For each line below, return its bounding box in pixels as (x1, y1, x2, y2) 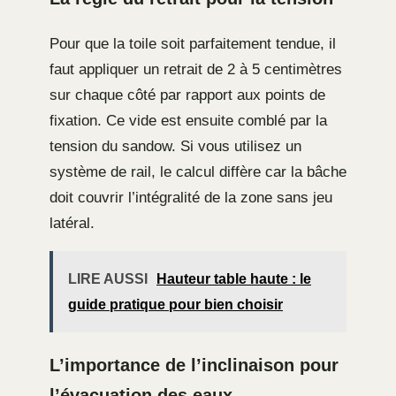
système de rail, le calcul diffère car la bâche (49, 163, 346, 180)
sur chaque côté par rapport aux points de (49, 86, 325, 103)
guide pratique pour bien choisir (68, 296, 283, 312)
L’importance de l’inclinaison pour (49, 354, 339, 375)
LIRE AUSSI (68, 270, 148, 286)
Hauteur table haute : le (156, 270, 311, 286)
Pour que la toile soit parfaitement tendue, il (49, 34, 336, 52)
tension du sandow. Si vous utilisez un (49, 137, 301, 155)
